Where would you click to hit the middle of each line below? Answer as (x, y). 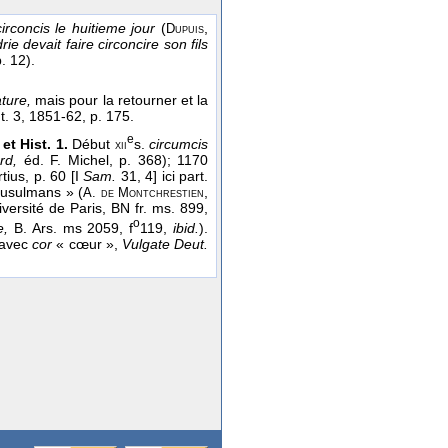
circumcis (179, 144)
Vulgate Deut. (165, 243)
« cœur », (87, 243)
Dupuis (185, 29)
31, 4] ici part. (162, 176)
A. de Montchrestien (144, 193)
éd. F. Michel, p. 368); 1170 (113, 160)
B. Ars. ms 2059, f (71, 227)
